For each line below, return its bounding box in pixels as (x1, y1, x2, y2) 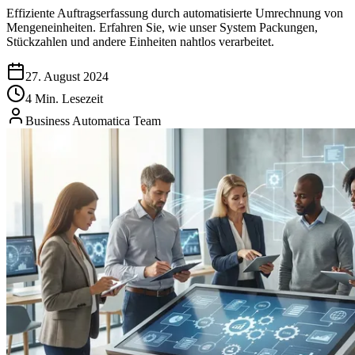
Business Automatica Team (25, 113, 161, 128)
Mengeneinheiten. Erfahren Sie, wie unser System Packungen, (6, 20, 318, 34)
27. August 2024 (25, 69, 109, 83)
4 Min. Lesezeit (25, 91, 103, 105)
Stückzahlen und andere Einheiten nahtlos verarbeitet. (6, 34, 274, 48)
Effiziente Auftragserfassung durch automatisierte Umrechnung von (6, 6, 343, 20)
